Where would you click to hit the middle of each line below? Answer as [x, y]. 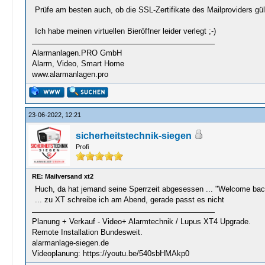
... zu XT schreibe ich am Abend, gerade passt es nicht [129, 200]
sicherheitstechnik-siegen [133, 136]
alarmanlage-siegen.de [70, 243]
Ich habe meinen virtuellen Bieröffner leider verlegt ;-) [125, 31]
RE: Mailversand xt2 [62, 176]
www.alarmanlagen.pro [70, 74]
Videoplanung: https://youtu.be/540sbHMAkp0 [110, 253]
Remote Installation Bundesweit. [87, 232]
